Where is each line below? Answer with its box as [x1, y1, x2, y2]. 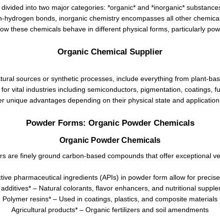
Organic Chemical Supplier [57, 46, 163, 56]
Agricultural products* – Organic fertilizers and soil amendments [11, 205, 209, 214]
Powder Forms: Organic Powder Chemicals [26, 118, 194, 128]
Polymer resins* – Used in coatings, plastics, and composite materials [2, 194, 218, 203]
